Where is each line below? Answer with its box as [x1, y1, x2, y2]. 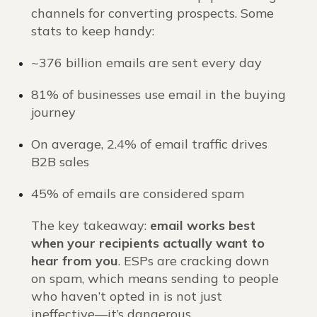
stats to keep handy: [31, 22, 154, 39]
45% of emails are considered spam [31, 185, 244, 202]
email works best [150, 217, 255, 234]
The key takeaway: [31, 217, 150, 234]
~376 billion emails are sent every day [31, 54, 262, 71]
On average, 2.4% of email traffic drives [31, 135, 267, 152]
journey [31, 103, 76, 120]
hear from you [31, 252, 118, 269]
